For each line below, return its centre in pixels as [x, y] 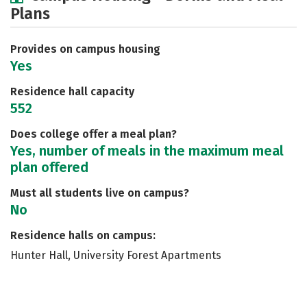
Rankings [204, 13]
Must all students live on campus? [100, 193]
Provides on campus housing [85, 49]
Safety [129, 13]
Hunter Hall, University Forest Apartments [116, 255]
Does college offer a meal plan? [94, 134]
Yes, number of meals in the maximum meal [147, 151]
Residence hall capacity [72, 91]
